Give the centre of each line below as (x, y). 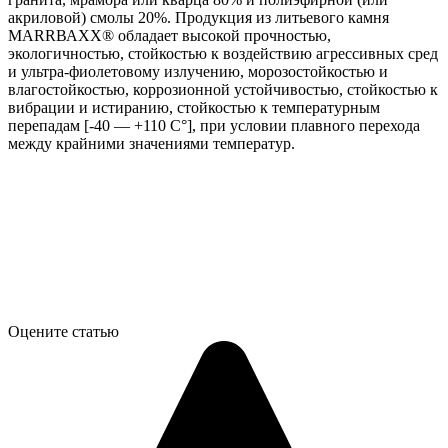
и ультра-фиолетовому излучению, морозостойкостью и (198, 71)
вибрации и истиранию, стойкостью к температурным (194, 107)
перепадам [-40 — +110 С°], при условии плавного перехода (214, 125)
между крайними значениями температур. (151, 143)
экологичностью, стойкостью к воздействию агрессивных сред (223, 53)
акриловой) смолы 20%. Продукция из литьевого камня (198, 17)
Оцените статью (63, 331)
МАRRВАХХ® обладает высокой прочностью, (169, 35)
